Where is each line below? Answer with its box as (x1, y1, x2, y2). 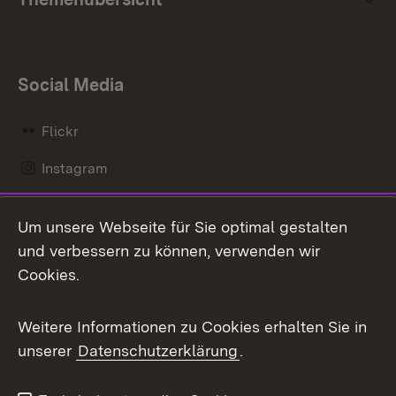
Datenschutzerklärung (78, 341, 238, 360)
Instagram (41, 159, 108, 177)
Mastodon (41, 234, 107, 252)
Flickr (41, 122, 79, 140)
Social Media (18, 73, 124, 95)
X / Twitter (41, 346, 110, 363)
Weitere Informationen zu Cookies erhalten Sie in (18, 317, 367, 336)
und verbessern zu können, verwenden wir (18, 241, 320, 260)
